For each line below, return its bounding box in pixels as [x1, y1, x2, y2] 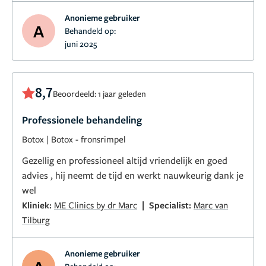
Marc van [194, 199, 228, 211]
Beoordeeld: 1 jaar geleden [53, 88, 146, 100]
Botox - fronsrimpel [51, 133, 126, 145]
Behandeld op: [65, 25, 116, 37]
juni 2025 [65, 38, 97, 50]
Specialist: [149, 199, 194, 211]
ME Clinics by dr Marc [54, 199, 137, 211]
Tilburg [22, 214, 50, 226]
